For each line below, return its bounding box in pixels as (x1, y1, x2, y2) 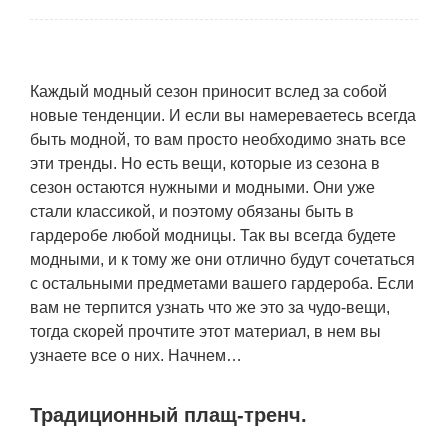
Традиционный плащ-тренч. (30, 404, 307, 426)
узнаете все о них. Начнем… (30, 347, 242, 364)
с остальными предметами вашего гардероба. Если (30, 275, 414, 292)
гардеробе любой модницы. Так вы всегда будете (30, 227, 396, 244)
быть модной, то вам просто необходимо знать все (30, 131, 406, 148)
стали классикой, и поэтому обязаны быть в (30, 203, 354, 220)
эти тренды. (30, 155, 117, 172)
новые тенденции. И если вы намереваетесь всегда (30, 107, 416, 124)
